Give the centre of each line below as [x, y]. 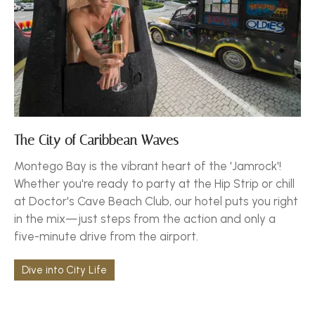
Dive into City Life [64, 270]
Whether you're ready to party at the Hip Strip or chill [154, 183]
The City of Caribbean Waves [96, 140]
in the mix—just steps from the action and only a [145, 218]
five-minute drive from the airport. [106, 236]
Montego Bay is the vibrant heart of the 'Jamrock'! [148, 166]
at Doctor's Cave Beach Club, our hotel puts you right [156, 201]
